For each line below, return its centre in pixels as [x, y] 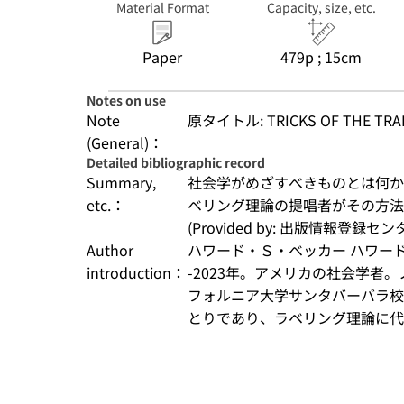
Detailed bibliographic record [176, 162]
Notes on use [126, 100]
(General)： [125, 142]
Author [110, 250]
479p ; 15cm [321, 57]
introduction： [136, 272]
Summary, [121, 182]
